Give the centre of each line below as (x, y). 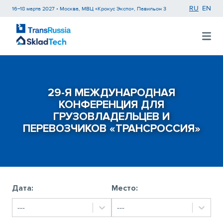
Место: (125, 188)
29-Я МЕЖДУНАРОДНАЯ (111, 93)
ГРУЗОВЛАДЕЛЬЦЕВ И (111, 117)
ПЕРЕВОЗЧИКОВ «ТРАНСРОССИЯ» (111, 129)
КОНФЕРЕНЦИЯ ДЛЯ (111, 105)
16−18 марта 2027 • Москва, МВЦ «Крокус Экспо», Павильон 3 (89, 9)
